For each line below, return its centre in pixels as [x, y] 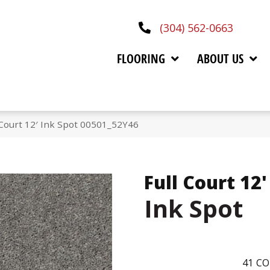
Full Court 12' [206, 183]
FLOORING [141, 58]
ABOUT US [220, 58]
